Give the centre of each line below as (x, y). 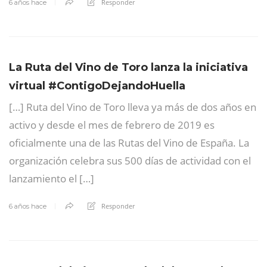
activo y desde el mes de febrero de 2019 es (112, 125)
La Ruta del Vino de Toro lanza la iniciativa (128, 67)
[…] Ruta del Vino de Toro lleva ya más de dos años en (133, 107)
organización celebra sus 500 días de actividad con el (130, 160)
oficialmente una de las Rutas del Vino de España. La (129, 142)
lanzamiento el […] (52, 178)
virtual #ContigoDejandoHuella (97, 86)
